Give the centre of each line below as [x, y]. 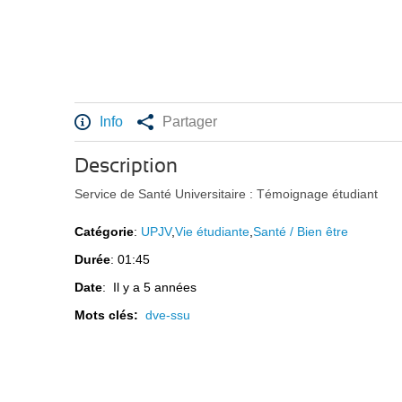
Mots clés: [110, 315]
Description [127, 166]
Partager [190, 122]
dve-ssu [168, 315]
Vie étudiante [213, 232]
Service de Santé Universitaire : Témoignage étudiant [227, 194]
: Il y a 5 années [150, 288]
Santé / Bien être [301, 232]
